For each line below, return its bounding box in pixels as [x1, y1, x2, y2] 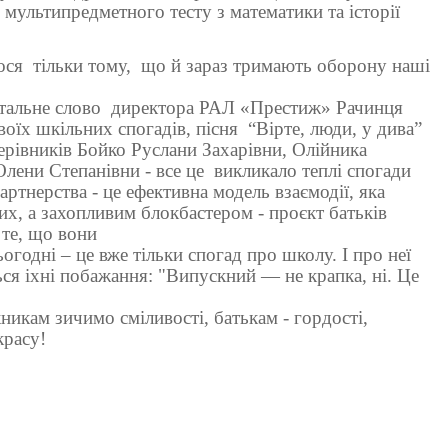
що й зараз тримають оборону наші [141, 55, 430, 77]
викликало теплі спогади [214, 160, 411, 182]
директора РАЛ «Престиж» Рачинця [111, 97, 403, 119]
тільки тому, [33, 55, 131, 77]
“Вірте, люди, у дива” [248, 118, 422, 140]
